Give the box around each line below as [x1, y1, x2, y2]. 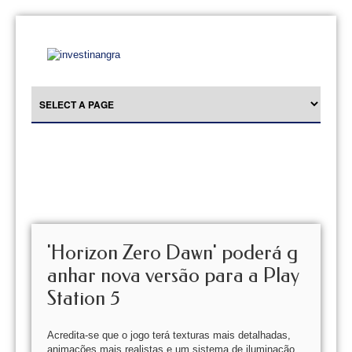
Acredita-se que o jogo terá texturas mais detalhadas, [47, 329, 291, 341]
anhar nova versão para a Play [47, 264, 299, 287]
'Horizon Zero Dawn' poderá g [47, 241, 298, 264]
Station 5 [47, 287, 120, 310]
